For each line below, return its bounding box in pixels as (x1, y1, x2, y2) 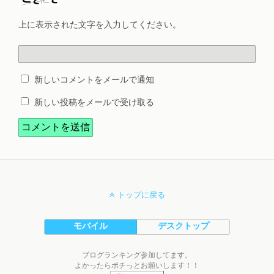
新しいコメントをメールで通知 (34, 74, 154, 85)
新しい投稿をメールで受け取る (34, 97, 154, 108)
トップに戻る (117, 190, 165, 199)
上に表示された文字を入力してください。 (18, 19, 181, 30)
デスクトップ (157, 220, 209, 231)
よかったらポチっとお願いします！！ (75, 261, 199, 270)
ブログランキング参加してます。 (82, 250, 192, 259)
